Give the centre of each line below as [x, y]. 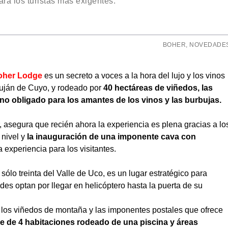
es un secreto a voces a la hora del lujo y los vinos [134, 76]
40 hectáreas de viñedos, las [158, 88]
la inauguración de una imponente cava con [111, 137]
